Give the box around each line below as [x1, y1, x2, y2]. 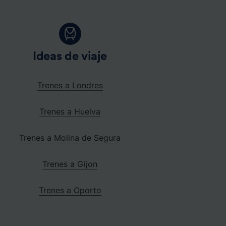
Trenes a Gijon [42, 158, 98, 169]
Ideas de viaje [33, 50, 107, 63]
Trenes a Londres [37, 80, 103, 90]
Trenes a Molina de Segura [19, 132, 121, 143]
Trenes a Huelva [39, 106, 101, 117]
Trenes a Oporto [38, 185, 101, 195]
